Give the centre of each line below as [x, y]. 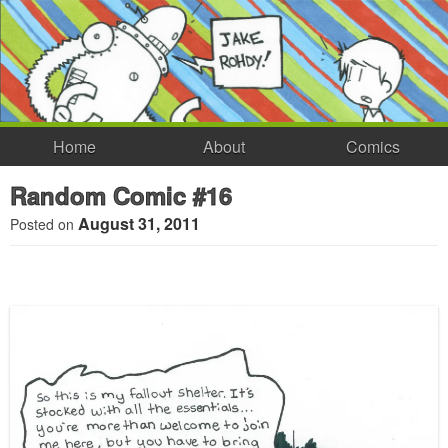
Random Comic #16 [121, 195]
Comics [373, 146]
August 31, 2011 [139, 224]
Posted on [44, 224]
